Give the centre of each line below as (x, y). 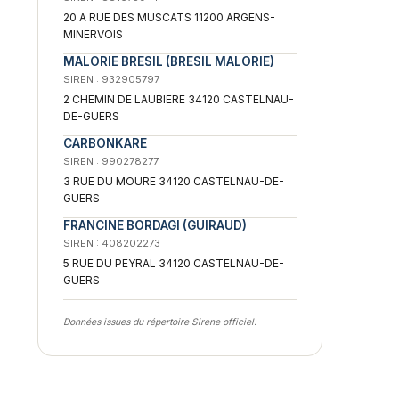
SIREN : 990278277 (111, 161)
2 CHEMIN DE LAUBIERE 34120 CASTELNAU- (179, 99)
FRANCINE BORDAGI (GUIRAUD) (155, 225)
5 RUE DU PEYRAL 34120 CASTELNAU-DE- (174, 263)
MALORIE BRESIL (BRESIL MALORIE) (169, 61)
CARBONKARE (105, 143)
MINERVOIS (93, 34)
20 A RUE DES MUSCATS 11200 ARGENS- (169, 17)
